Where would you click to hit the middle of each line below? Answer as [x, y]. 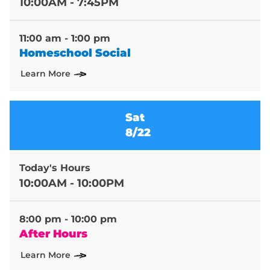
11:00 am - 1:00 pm [65, 38]
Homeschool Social [75, 53]
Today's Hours [55, 168]
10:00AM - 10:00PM [72, 184]
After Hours [53, 234]
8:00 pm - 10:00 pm [68, 219]
